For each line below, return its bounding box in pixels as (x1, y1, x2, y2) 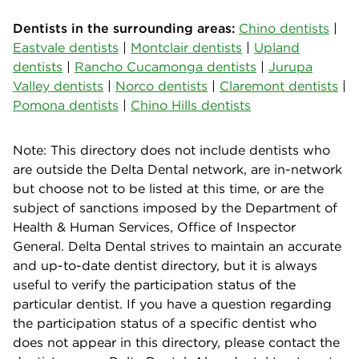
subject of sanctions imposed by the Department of (13, 199, 337, 216)
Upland (254, 38, 300, 55)
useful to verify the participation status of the (13, 276, 296, 292)
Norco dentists (115, 77, 208, 94)
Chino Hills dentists (131, 96, 251, 113)
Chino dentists (239, 19, 329, 36)
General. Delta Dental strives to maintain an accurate (13, 237, 341, 254)
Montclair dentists (131, 38, 242, 55)
